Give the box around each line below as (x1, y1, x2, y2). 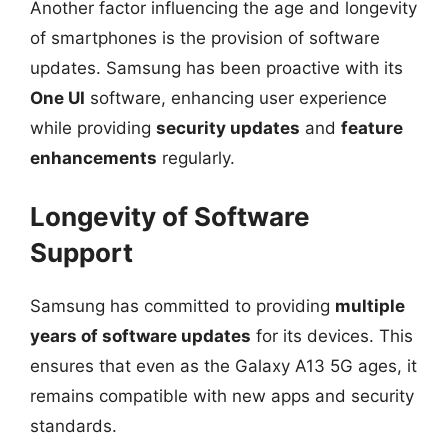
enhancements (30, 148, 157, 168)
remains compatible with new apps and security (30, 385, 414, 406)
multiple (335, 295, 405, 316)
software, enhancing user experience (85, 88, 387, 108)
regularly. (157, 148, 235, 168)
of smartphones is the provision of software (30, 28, 380, 48)
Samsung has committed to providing (30, 295, 335, 316)
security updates (156, 118, 300, 138)
